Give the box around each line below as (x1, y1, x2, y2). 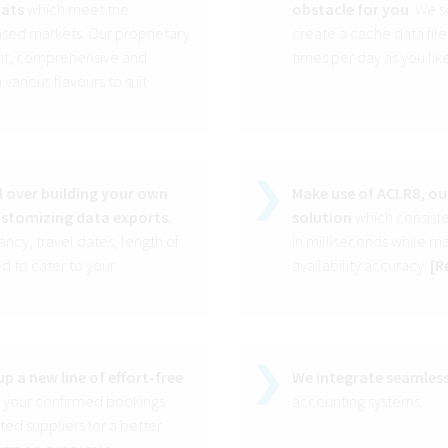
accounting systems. (292, 391, 423, 412)
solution (292, 207, 352, 228)
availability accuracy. (292, 255, 430, 276)
